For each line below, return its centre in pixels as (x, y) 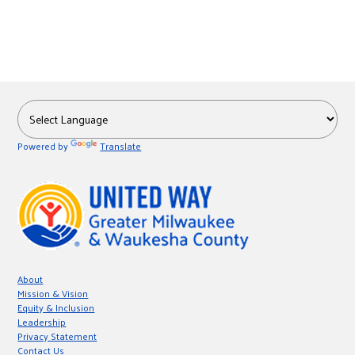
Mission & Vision (53, 293)
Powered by (44, 146)
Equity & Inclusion (56, 307)
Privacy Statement (57, 336)
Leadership (42, 322)
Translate (121, 146)
